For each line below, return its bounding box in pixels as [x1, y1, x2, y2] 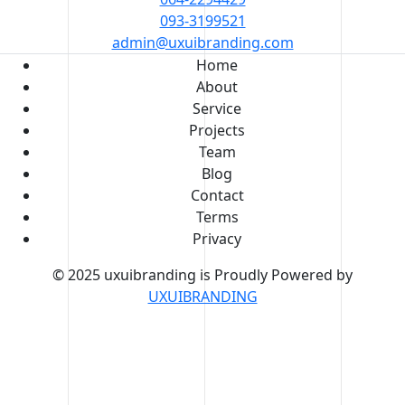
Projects [189, 119, 245, 140]
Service [193, 98, 241, 118]
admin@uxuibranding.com [111, 32, 294, 52]
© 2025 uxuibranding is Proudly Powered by [52, 264, 353, 285]
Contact [190, 184, 244, 205]
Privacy [193, 228, 241, 249]
